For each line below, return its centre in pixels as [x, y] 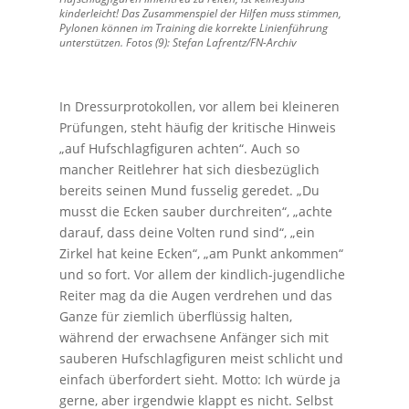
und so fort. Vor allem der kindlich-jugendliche [202, 274]
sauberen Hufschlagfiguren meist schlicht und [201, 358]
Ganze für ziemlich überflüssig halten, [175, 316]
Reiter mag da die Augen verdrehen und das [195, 295]
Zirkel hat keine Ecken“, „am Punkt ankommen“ [201, 253]
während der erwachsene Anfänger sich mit [194, 337]
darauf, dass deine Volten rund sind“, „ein [187, 232]
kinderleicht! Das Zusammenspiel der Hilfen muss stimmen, [200, 13]
